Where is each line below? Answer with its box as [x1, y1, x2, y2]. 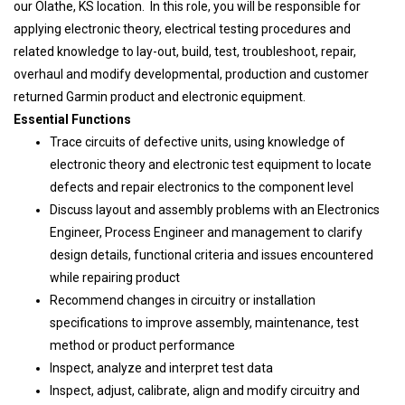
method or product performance [50, 338, 235, 353]
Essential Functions [14, 112, 131, 127]
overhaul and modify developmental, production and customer [14, 67, 369, 81]
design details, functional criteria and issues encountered [50, 248, 373, 262]
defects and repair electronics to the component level [50, 180, 353, 194]
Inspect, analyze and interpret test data [50, 361, 273, 375]
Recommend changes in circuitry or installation [50, 293, 316, 307]
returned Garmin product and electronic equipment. [14, 89, 306, 104]
